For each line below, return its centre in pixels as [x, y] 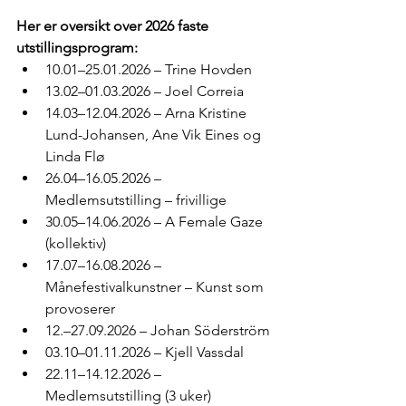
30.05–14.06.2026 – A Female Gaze [156, 222]
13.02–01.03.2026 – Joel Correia [145, 91]
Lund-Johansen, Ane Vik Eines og [155, 135]
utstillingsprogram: [77, 48]
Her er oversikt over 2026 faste [114, 26]
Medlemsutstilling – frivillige [136, 200]
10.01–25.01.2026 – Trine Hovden [149, 69]
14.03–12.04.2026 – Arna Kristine [148, 113]
